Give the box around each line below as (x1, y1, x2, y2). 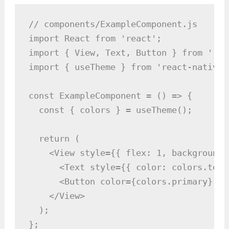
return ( (29, 133, 80, 144)
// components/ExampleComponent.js (29, 18, 198, 29)
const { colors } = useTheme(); (29, 104, 193, 115)
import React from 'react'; (29, 33, 162, 43)
